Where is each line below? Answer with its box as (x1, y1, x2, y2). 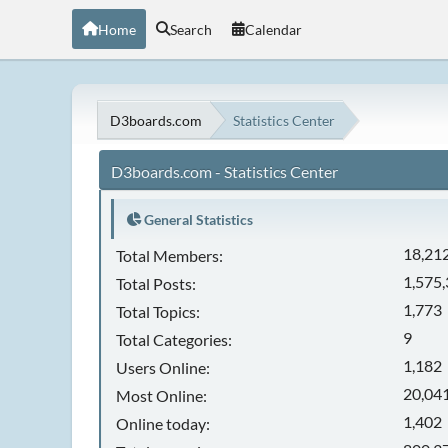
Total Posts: (116, 274, 196, 293)
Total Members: (116, 246, 223, 265)
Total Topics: (116, 302, 200, 321)
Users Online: (116, 358, 210, 377)
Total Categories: (116, 330, 232, 349)
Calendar (245, 20, 302, 38)
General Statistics (141, 211, 253, 228)
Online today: (116, 414, 210, 433)
